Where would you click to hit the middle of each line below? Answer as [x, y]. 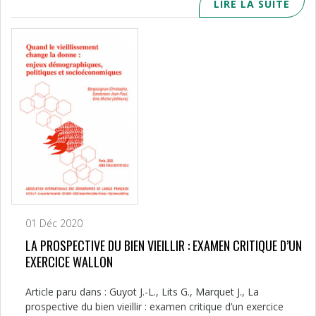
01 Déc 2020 [54, 223]
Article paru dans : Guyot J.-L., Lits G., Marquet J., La [142, 291]
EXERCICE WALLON [69, 261]
